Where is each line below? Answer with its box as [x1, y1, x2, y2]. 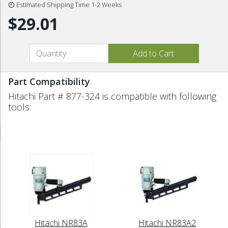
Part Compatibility [8, 75, 90, 88]
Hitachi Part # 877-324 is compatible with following [8, 90, 216, 102]
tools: [8, 100, 31, 113]
